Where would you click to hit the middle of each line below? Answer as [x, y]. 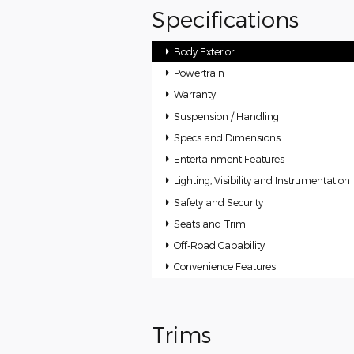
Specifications [225, 19]
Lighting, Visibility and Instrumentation [262, 181]
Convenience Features [225, 267]
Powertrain [200, 73]
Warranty [195, 94]
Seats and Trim [210, 223]
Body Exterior [204, 51]
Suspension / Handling [227, 116]
